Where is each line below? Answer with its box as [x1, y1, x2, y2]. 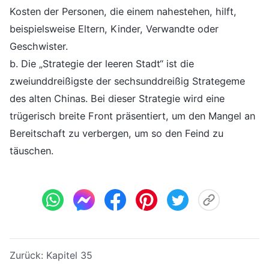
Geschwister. [10, 40, 68, 52]
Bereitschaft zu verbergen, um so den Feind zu [10, 127, 223, 139]
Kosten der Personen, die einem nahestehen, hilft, [10, 5, 237, 17]
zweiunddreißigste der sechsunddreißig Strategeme [10, 74, 245, 87]
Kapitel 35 [46, 249, 92, 261]
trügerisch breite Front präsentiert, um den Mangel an [10, 109, 255, 122]
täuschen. [10, 144, 53, 157]
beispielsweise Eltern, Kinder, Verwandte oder [10, 22, 219, 35]
